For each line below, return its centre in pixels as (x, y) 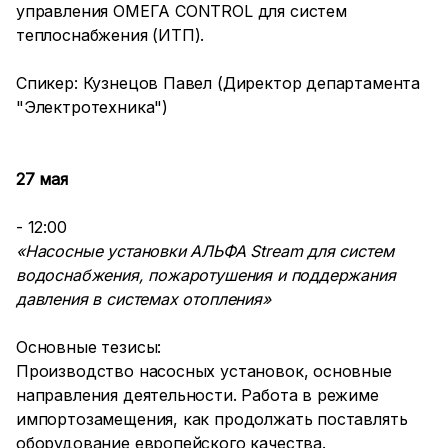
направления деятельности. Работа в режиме (197, 395)
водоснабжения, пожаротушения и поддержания (206, 275)
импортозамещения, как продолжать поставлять (212, 419)
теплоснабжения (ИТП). (110, 35)
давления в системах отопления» (143, 299)
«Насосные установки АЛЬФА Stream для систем (205, 251)
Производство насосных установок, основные (204, 371)
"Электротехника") (92, 107)
